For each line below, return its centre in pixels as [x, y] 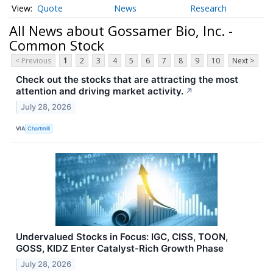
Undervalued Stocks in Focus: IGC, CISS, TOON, [122, 237]
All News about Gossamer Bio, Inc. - [121, 30]
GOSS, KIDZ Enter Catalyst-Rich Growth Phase [120, 249]
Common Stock [57, 45]
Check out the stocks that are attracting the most [127, 80]
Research [209, 9]
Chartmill [39, 128]
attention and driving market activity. [100, 91]
